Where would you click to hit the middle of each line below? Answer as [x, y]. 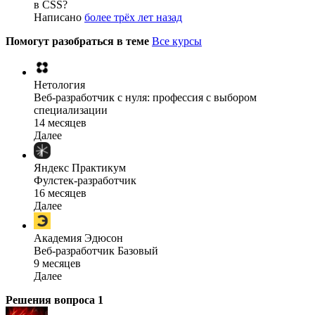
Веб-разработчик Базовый [96, 250]
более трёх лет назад [133, 17]
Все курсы [177, 41]
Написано [59, 17]
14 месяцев [60, 122]
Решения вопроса [52, 300]
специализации [71, 110]
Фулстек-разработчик [85, 180]
